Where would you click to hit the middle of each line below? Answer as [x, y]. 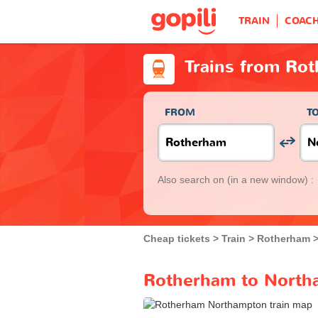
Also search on [192, 179]
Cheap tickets [177, 238]
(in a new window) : [270, 179]
